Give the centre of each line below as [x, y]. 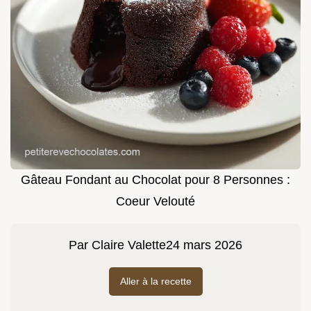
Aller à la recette [155, 281]
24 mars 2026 [204, 245]
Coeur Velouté [155, 202]
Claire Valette [129, 245]
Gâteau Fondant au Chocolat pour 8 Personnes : [155, 180]
